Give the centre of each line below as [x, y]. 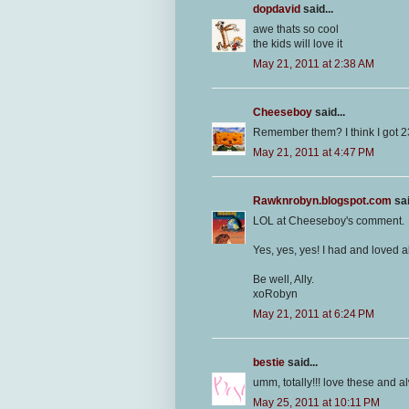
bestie [269, 363]
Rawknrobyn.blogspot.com [322, 201]
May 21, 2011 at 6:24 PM [314, 315]
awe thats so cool [296, 30]
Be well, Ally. [283, 280]
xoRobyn [275, 294]
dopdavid [277, 10]
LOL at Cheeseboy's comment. [329, 221]
